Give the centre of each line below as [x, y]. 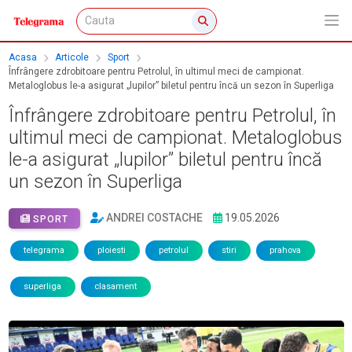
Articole [72, 58]
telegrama [44, 251]
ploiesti [112, 251]
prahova [285, 251]
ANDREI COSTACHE [154, 218]
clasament [115, 287]
